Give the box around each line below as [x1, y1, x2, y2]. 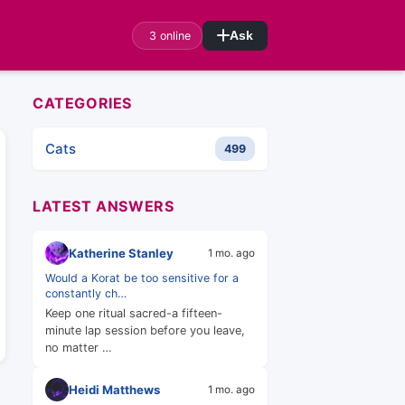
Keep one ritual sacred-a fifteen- [45, 306, 222, 320]
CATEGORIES [33, 94, 132, 112]
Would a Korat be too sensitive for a [45, 271, 239, 285]
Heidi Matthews [69, 381, 160, 397]
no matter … [45, 341, 112, 354]
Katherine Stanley [69, 245, 174, 260]
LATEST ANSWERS [33, 197, 174, 215]
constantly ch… [45, 287, 127, 300]
